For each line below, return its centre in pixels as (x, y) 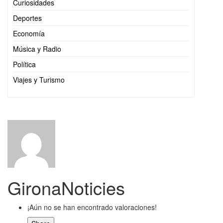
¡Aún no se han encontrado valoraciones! (92, 207)
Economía (29, 33)
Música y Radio (37, 49)
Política (24, 64)
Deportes (27, 18)
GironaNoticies (66, 187)
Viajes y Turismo (39, 80)
